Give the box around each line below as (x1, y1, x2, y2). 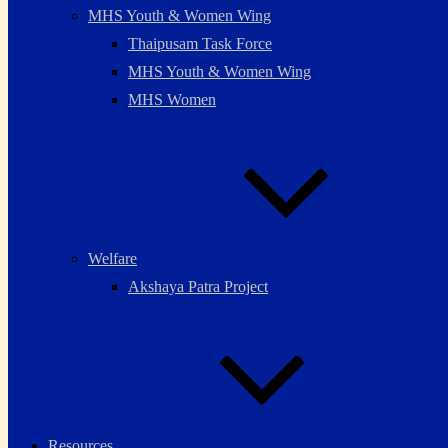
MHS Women (128, 91, 216, 108)
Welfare (88, 250, 137, 267)
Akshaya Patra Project (128, 278, 268, 295)
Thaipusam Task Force (128, 35, 272, 52)
